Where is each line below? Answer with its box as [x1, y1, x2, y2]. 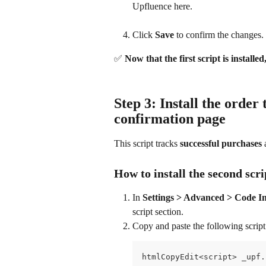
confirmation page [114, 110, 226, 126]
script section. [132, 206, 183, 217]
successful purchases [180, 138, 262, 148]
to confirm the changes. [174, 29, 264, 40]
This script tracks [114, 138, 180, 148]
